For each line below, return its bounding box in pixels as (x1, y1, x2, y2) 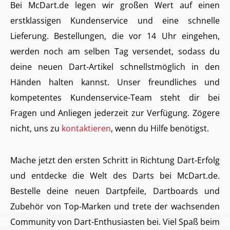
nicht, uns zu (10, 123, 62, 134)
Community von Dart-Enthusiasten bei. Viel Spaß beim (10, 216, 220, 227)
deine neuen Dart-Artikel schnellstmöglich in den (10, 61, 220, 72)
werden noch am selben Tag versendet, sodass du (10, 46, 220, 57)
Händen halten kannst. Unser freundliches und (10, 76, 220, 88)
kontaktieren (62, 123, 111, 134)
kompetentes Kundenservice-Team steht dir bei (10, 92, 220, 103)
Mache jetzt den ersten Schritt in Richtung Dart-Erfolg (10, 155, 220, 166)
